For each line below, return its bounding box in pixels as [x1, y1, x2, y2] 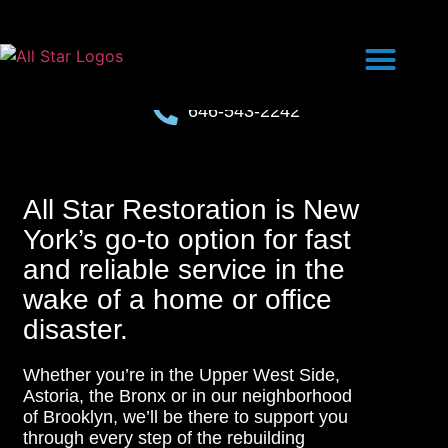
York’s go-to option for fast [23, 224, 351, 255]
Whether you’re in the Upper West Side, [23, 365, 340, 385]
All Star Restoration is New [23, 194, 359, 225]
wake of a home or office [23, 284, 332, 315]
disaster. [23, 314, 128, 345]
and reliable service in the [23, 254, 345, 285]
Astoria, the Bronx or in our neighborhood [23, 386, 352, 406]
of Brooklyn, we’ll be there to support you [23, 407, 348, 427]
